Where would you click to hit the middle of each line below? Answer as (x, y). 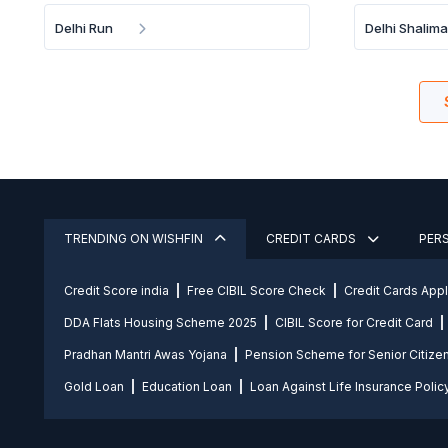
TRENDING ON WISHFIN (135, 238)
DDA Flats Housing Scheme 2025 (160, 322)
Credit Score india (116, 290)
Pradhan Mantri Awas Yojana (145, 354)
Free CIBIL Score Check (256, 290)
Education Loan (187, 386)
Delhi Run (84, 28)
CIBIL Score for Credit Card (354, 322)
